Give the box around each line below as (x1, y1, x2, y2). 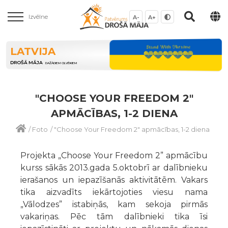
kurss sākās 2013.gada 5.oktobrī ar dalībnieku (20, 162, 208, 173)
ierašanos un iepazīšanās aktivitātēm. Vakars (20, 175, 208, 185)
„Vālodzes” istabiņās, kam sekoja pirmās (20, 199, 208, 209)
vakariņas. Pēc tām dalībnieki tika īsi (20, 211, 208, 221)
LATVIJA (10, 45, 55, 58)
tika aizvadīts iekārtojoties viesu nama (20, 187, 208, 197)
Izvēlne (28, 13, 48, 20)
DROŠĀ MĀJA (10, 60, 43, 66)
